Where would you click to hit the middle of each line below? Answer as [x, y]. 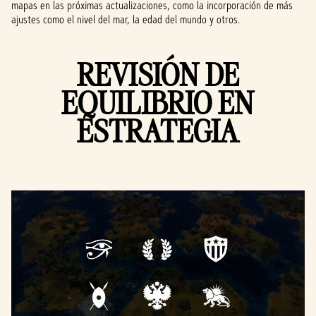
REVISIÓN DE [158, 74]
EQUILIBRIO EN [158, 103]
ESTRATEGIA [158, 131]
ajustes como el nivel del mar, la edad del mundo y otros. [126, 19]
